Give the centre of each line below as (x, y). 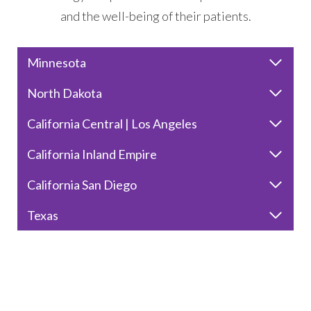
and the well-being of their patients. (155, 16)
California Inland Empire (92, 154)
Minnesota (57, 62)
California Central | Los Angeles (112, 124)
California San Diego (82, 185)
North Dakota (65, 93)
